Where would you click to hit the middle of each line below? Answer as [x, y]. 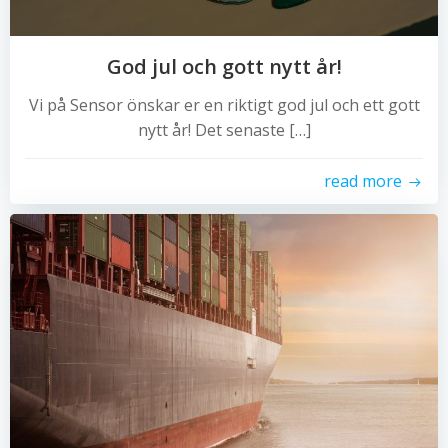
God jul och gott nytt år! [224, 66]
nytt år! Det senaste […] [224, 130]
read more [363, 181]
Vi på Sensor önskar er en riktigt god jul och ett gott [224, 105]
